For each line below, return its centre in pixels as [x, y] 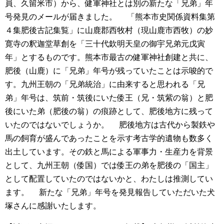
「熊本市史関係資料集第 [166, 17]
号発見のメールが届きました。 [61, 17]
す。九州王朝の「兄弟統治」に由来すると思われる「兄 [105, 84]
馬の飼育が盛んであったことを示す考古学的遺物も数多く [109, 138]
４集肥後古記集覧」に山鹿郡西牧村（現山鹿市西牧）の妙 [109, 30]
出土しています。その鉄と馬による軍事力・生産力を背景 [109, 152]
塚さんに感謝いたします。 [53, 206]
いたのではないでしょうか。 [57, 125]
